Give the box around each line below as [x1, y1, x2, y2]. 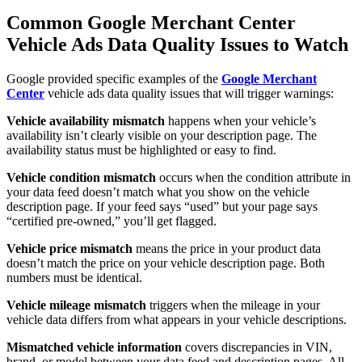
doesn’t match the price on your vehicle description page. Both [6, 256, 325, 271]
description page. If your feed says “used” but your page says [6, 200, 318, 214]
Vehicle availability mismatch [6, 114, 165, 128]
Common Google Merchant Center [6, 12, 296, 34]
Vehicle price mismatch [6, 242, 133, 256]
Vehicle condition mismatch [6, 170, 156, 185]
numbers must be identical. [6, 271, 142, 285]
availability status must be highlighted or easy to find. [6, 143, 276, 158]
